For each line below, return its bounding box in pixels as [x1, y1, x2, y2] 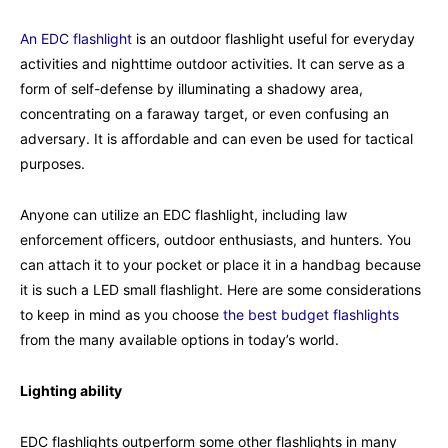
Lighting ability [20, 381, 122, 399]
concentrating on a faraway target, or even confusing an [20, 104, 389, 122]
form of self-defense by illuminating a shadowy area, [20, 79, 363, 97]
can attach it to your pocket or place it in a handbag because [20, 255, 421, 273]
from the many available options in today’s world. [20, 330, 339, 348]
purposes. [20, 154, 85, 172]
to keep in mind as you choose [20, 305, 223, 323]
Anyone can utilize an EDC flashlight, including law [20, 205, 347, 223]
